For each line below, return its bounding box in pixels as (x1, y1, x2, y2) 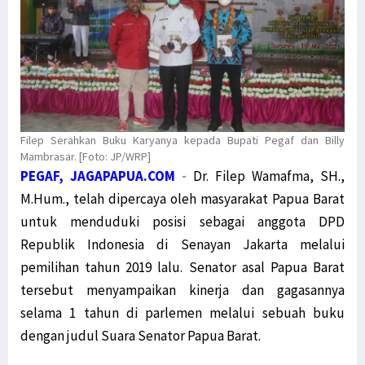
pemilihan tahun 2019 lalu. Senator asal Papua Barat (20, 258, 345, 277)
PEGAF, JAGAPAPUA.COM (20, 167, 175, 186)
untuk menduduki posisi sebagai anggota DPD (20, 213, 345, 231)
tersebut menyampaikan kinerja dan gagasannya (20, 281, 345, 300)
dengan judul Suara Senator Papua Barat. (20, 327, 261, 345)
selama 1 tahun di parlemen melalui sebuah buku (20, 304, 345, 323)
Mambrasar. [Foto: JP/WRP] (20, 149, 151, 165)
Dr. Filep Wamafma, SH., (193, 167, 345, 186)
